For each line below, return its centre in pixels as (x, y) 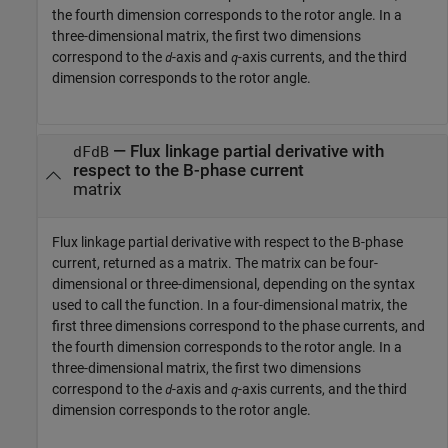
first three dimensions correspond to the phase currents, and (238, 326)
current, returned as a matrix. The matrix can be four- (215, 263)
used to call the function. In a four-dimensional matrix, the (229, 305)
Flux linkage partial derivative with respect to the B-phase (227, 242)
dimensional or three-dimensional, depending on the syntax (233, 284)
